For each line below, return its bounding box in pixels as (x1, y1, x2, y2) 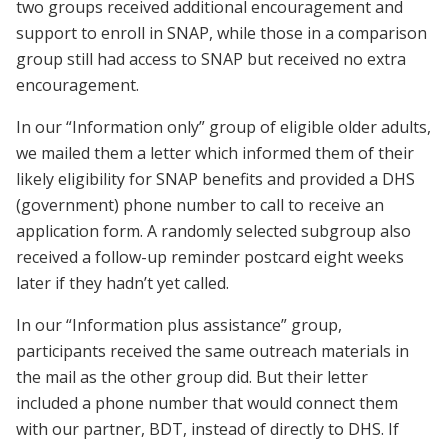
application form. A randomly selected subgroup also (16, 219, 411, 242)
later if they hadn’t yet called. (16, 271, 229, 294)
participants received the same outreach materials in (16, 339, 409, 362)
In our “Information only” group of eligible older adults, (16, 115, 431, 138)
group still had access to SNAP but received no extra (16, 47, 406, 70)
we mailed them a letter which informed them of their (16, 141, 414, 164)
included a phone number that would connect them (16, 391, 398, 414)
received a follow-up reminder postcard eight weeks (16, 245, 404, 268)
